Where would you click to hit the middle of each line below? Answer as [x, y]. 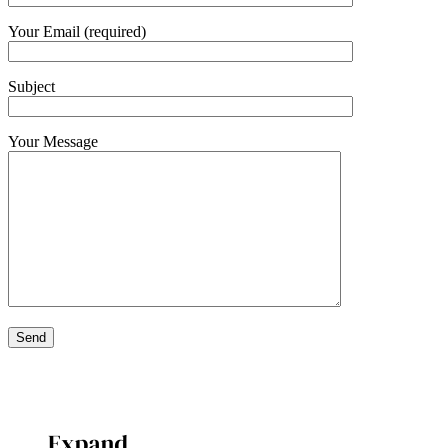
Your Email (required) [77, 31]
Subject [31, 86]
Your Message [53, 141]
